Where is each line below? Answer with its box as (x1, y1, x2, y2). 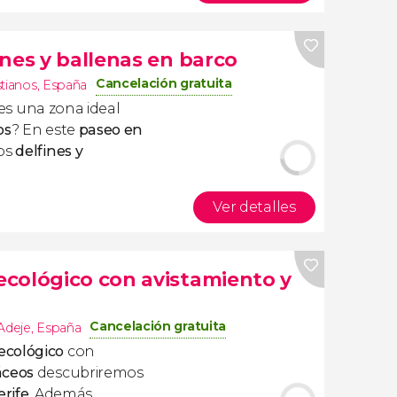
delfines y (15, 143, 83, 160)
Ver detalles (213, 198, 296, 215)
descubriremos (34, 364, 144, 381)
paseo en (78, 121, 144, 138)
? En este (11, 121, 79, 138)
